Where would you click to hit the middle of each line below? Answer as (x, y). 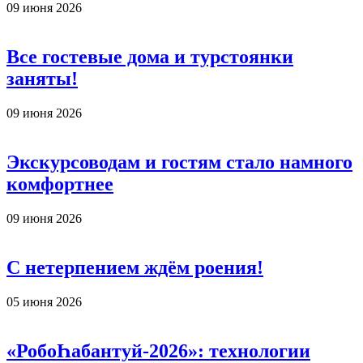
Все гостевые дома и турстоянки (150, 57)
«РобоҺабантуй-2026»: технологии (158, 350)
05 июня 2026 (44, 301)
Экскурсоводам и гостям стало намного (179, 162)
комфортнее (60, 184)
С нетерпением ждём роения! (135, 267)
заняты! (42, 79)
